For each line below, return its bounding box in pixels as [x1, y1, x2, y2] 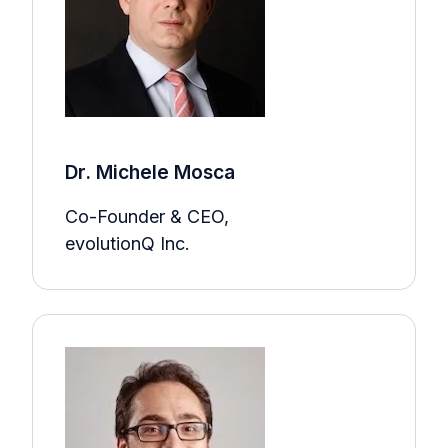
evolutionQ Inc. [65, 232, 190, 254]
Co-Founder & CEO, [65, 205, 229, 227]
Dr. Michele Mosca [65, 159, 235, 184]
